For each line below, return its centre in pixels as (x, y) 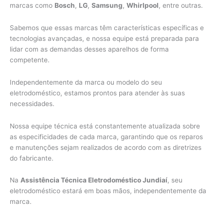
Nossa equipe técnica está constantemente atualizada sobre (105, 126)
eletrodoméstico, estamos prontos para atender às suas (97, 93)
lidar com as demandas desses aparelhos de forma (89, 49)
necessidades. (32, 103)
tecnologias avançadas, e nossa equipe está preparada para (104, 38)
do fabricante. (32, 158)
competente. (30, 60)
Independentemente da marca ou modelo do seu (86, 82)
